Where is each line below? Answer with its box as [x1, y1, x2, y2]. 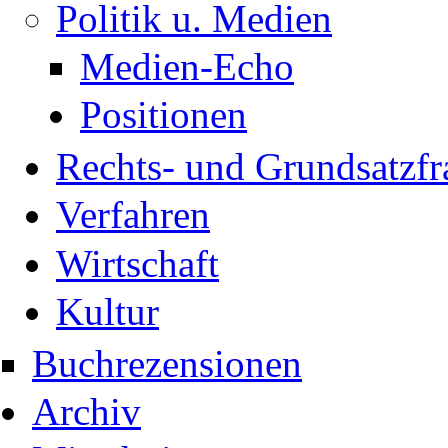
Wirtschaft [56, 241, 219, 285]
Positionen [80, 93, 247, 137]
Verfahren [56, 193, 210, 237]
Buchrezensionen [32, 341, 302, 385]
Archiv [32, 390, 141, 434]
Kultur [56, 289, 159, 333]
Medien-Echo [80, 44, 294, 88]
